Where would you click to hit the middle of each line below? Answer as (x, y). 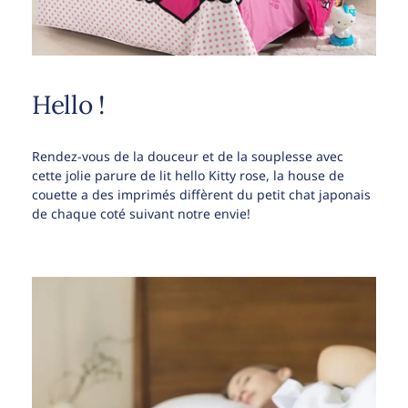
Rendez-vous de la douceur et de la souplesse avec (188, 156)
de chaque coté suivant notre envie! (141, 214)
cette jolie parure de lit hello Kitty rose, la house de (188, 175)
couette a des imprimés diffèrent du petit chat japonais (201, 194)
